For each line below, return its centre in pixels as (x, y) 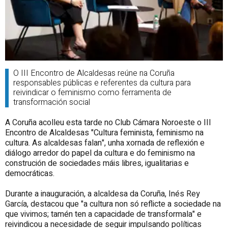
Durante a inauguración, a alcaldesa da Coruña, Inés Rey (103, 194)
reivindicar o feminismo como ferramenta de (92, 92)
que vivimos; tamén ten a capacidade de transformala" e (103, 214)
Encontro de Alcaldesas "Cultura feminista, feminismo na (104, 133)
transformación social (51, 102)
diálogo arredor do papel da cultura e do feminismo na (100, 153)
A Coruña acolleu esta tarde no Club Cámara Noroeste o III (108, 122)
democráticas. (30, 173)
